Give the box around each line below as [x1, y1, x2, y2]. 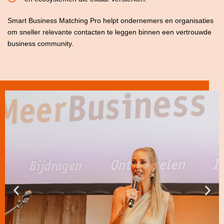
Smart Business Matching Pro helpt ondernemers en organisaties [7, 16, 213, 25]
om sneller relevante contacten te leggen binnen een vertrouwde [7, 28, 211, 36]
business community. [7, 39, 73, 48]
